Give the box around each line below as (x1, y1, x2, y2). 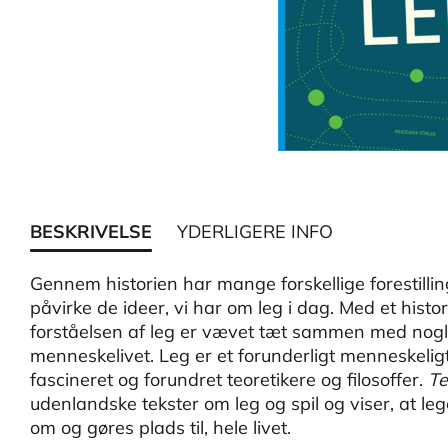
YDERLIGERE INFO (177, 220, 333, 243)
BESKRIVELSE (30, 220, 152, 243)
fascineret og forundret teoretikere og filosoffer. (30, 368, 428, 391)
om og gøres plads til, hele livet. (30, 416, 291, 439)
